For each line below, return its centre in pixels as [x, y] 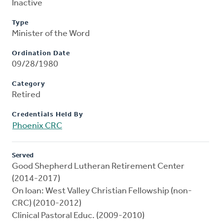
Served [23, 156]
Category [29, 84]
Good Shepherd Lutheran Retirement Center [98, 167]
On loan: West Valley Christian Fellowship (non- [102, 191]
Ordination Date [41, 54]
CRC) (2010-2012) [47, 204]
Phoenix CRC [37, 126]
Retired [26, 95]
